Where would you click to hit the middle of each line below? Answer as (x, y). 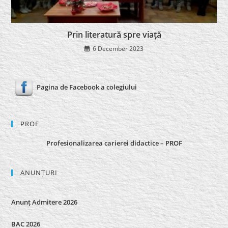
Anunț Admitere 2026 (45, 202)
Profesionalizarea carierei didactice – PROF (114, 143)
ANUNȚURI (39, 173)
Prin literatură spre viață (114, 35)
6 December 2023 (118, 49)
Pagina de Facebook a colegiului (87, 87)
